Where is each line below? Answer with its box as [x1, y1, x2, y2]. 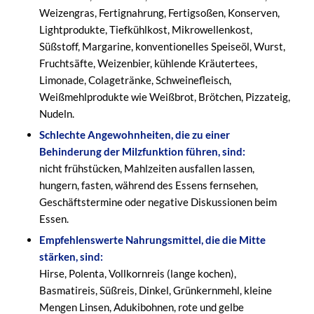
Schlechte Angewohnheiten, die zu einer [39, 128, 230, 142]
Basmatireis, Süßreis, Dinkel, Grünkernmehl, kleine [39, 284, 272, 297]
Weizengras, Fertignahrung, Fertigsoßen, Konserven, [39, 6, 280, 20]
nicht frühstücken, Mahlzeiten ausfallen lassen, [39, 162, 254, 175]
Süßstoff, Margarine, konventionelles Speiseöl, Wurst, [39, 40, 285, 53]
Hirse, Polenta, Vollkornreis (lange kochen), [39, 267, 236, 280]
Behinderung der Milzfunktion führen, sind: [39, 145, 245, 158]
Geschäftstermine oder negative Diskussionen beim [39, 196, 277, 209]
